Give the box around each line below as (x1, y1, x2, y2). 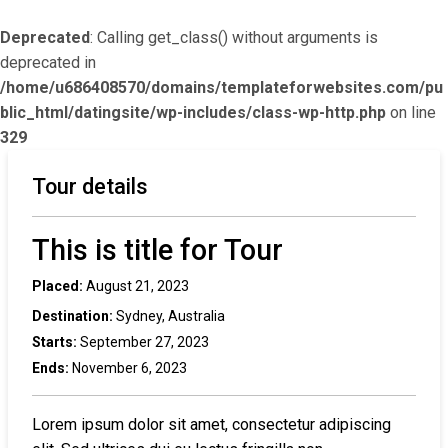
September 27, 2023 (77, 334, 209, 350)
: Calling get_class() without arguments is (90, 28, 378, 47)
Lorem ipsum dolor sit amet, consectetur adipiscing (32, 415, 391, 434)
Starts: (32, 334, 77, 350)
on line (386, 103, 436, 122)
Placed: (32, 278, 83, 294)
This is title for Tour (32, 233, 283, 267)
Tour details (32, 174, 148, 199)
